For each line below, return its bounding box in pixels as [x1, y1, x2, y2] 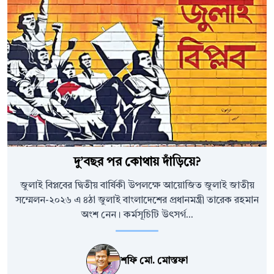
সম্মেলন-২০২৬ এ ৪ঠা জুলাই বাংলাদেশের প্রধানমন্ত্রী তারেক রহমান [15, 196, 259, 206]
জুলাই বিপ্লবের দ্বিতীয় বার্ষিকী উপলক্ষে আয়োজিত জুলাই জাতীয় [20, 181, 254, 191]
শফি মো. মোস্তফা [120, 256, 188, 267]
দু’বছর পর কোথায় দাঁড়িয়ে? [73, 157, 201, 169]
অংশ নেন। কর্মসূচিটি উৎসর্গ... [81, 210, 193, 221]
